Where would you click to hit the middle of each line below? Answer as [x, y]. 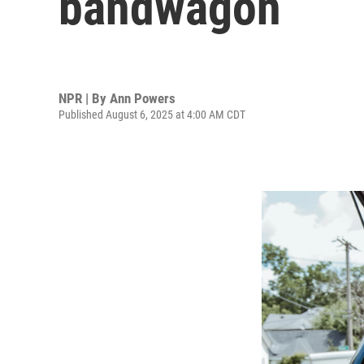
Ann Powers [143, 98]
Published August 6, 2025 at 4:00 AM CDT [152, 114]
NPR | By [84, 98]
